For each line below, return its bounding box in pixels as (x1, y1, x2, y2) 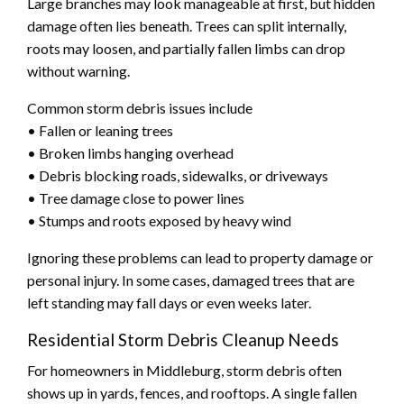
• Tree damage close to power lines (27, 188, 244, 207)
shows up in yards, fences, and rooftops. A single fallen (27, 383, 357, 401)
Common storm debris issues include (27, 98, 252, 116)
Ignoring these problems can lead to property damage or (27, 248, 373, 266)
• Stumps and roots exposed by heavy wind (27, 211, 291, 229)
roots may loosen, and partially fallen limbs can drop (27, 39, 345, 57)
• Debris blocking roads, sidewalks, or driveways (27, 166, 328, 184)
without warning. (27, 61, 130, 79)
